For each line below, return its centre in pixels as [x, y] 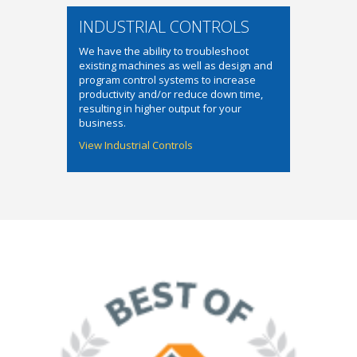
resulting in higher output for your [160, 108]
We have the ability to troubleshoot [164, 51]
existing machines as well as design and [176, 65]
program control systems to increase [167, 80]
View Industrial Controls [136, 145]
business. [102, 123]
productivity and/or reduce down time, [171, 94]
